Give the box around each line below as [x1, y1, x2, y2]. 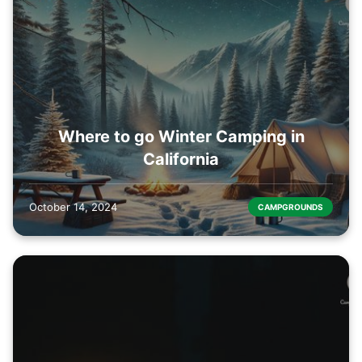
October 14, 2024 [29, 200, 117, 214]
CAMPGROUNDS [258, 202, 323, 213]
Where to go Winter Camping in [57, 127, 305, 147]
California [143, 149, 219, 170]
